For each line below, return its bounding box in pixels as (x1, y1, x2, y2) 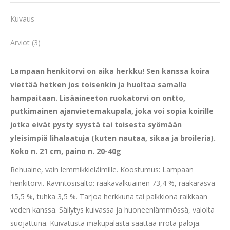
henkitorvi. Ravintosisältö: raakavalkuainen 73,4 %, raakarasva (10, 178, 215, 188)
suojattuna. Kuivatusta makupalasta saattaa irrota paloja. (10, 218, 201, 228)
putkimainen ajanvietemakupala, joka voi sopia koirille (10, 106, 214, 116)
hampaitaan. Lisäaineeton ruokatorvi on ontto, (10, 93, 185, 103)
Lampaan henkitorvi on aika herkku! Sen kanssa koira (10, 66, 209, 76)
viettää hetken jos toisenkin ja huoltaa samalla (10, 80, 187, 89)
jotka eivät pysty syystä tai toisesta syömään (10, 120, 182, 129)
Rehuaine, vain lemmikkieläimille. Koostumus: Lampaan (10, 165, 194, 175)
